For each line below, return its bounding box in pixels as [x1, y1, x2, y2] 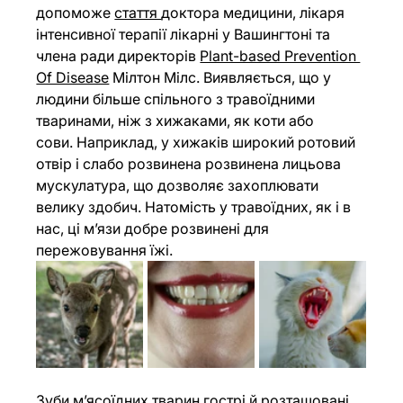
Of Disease [36, 68, 110, 87]
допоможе [36, 4, 115, 22]
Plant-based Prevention [200, 47, 361, 66]
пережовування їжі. [36, 241, 174, 260]
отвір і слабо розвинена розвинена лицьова [36, 155, 345, 174]
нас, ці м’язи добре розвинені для [36, 219, 273, 238]
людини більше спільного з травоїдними [36, 90, 319, 109]
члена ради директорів [36, 47, 201, 66]
